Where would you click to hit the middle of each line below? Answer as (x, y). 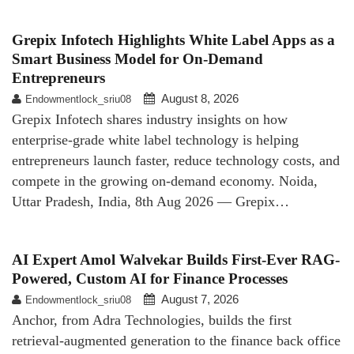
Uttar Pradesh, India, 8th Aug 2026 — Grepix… (151, 201)
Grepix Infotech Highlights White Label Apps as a (173, 40)
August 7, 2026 (200, 299)
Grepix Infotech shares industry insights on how (150, 119)
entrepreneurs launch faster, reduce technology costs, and (176, 160)
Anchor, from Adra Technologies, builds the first (152, 320)
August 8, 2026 (200, 98)
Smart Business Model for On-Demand (137, 58)
